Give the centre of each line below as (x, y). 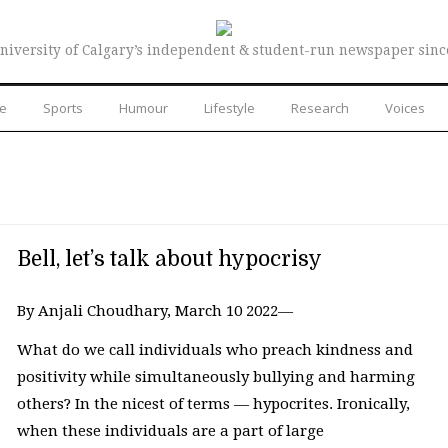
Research (320, 107)
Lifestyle (229, 107)
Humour (143, 107)
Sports (63, 107)
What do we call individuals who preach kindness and (214, 350)
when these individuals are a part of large (170, 431)
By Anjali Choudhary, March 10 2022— (158, 310)
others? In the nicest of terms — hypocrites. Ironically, (213, 404)
